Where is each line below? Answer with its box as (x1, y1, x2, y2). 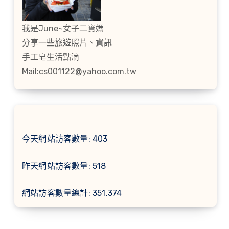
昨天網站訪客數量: (22, 161, 93, 171)
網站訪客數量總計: (22, 188, 93, 198)
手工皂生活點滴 (22, 52, 79, 62)
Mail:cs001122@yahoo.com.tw (22, 66, 136, 76)
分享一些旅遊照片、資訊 (22, 38, 112, 48)
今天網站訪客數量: (22, 134, 93, 144)
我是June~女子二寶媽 (22, 24, 104, 33)
